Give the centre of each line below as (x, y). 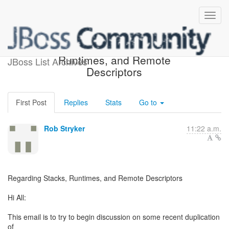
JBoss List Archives (48, 61)
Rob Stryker (64, 128)
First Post (31, 102)
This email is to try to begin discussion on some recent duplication (114, 217)
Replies (76, 102)
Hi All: (17, 197)
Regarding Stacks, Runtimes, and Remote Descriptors (95, 178)
